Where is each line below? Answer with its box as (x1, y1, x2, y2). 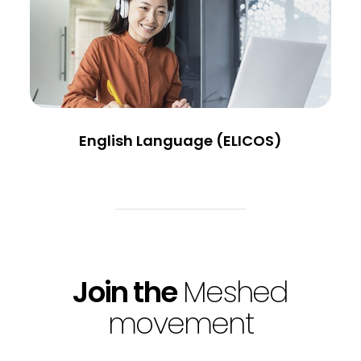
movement (108, 303, 253, 345)
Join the (73, 272, 177, 313)
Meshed (183, 272, 288, 313)
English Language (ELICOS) (79, 131, 282, 151)
